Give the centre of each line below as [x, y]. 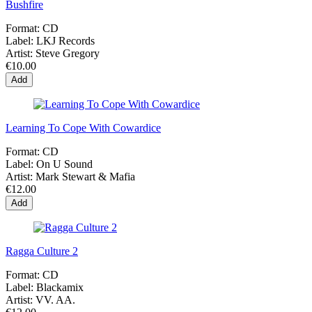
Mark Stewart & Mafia [85, 177]
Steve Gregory [68, 54]
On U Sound [64, 164]
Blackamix [60, 288]
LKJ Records [65, 41]
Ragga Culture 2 [42, 251]
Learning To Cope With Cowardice [83, 128]
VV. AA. [55, 300]
